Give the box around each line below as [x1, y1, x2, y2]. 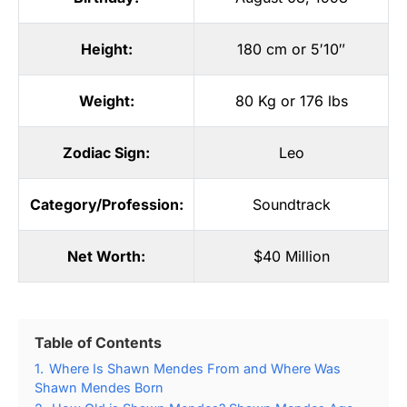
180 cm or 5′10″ [237, 39, 345, 58]
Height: [80, 39, 133, 58]
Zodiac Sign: [63, 143, 150, 162]
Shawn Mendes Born [35, 379, 164, 395]
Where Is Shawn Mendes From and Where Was [49, 360, 341, 376]
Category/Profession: [29, 194, 184, 213]
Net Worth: [67, 246, 145, 265]
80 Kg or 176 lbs [234, 91, 348, 110]
